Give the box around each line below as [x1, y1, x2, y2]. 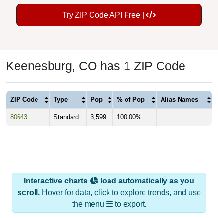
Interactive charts [24, 177, 90, 185]
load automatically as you [98, 177, 194, 185]
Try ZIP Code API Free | [62, 11, 146, 19]
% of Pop [117, 96, 145, 104]
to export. [112, 200, 146, 209]
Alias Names [161, 96, 198, 104]
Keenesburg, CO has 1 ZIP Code [6, 59, 185, 73]
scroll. [17, 188, 40, 197]
